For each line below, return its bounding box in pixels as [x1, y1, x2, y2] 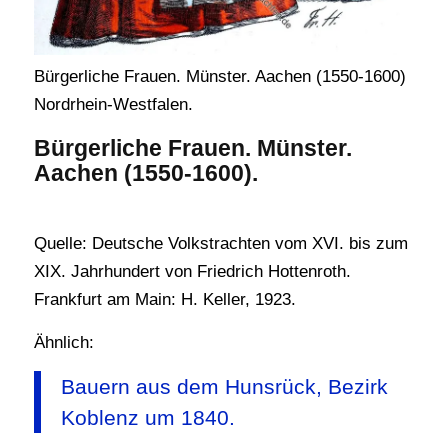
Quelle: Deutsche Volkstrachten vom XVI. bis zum [33, 234, 408, 254]
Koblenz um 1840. [60, 406, 235, 430]
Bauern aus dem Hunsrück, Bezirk [60, 375, 388, 399]
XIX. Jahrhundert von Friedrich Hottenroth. [33, 262, 351, 282]
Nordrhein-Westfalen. [33, 95, 193, 115]
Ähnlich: [33, 332, 94, 352]
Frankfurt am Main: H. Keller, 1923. [33, 290, 296, 310]
